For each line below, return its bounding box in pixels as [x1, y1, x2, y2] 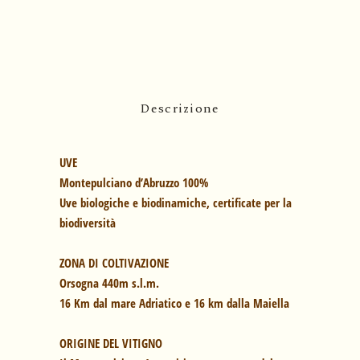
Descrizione [136, 99, 224, 119]
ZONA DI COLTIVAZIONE [59, 255, 169, 272]
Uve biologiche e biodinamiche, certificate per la [59, 194, 292, 211]
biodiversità [59, 215, 116, 231]
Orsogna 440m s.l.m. [59, 275, 159, 292]
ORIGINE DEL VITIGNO [59, 335, 162, 352]
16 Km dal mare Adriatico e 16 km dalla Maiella [59, 295, 289, 312]
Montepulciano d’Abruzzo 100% [59, 174, 208, 191]
